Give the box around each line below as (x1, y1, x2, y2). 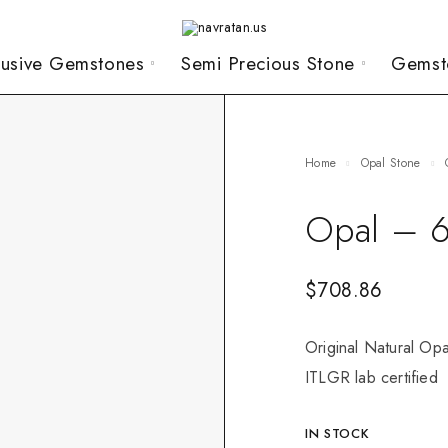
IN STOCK (305, 423, 370, 443)
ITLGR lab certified (305, 365, 438, 389)
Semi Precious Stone (180, 50, 355, 77)
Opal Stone (368, 154, 421, 172)
